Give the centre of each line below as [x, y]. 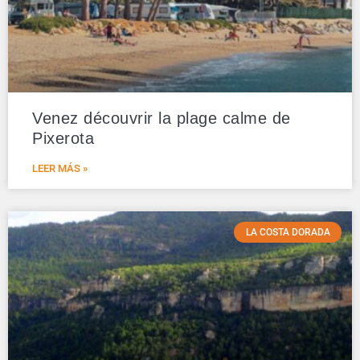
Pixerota [63, 138]
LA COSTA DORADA [288, 233]
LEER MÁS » [60, 168]
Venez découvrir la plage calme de [162, 118]
